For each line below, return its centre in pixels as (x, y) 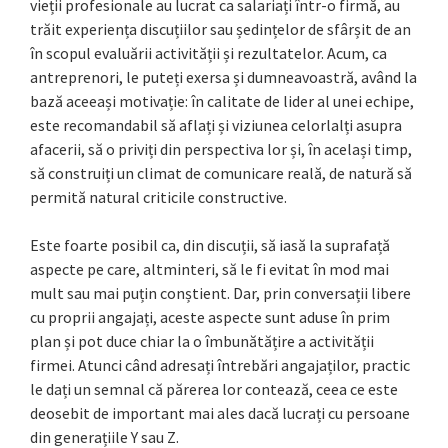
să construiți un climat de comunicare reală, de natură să (221, 173)
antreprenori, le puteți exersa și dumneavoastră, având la (223, 77)
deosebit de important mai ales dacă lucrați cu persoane (220, 413)
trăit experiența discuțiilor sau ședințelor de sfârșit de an (220, 29)
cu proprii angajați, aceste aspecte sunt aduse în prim (210, 317)
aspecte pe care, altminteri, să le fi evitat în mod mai (209, 269)
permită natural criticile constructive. (158, 197)
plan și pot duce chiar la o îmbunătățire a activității (202, 341)
